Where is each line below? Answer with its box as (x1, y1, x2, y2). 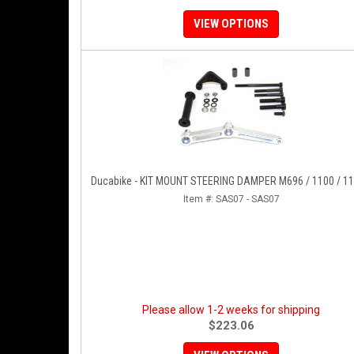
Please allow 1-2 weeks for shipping (142, 303, 320, 316)
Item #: (183, 194, 216, 205)
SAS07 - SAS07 (215, 194, 280, 205)
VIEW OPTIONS (194, 17, 269, 31)
